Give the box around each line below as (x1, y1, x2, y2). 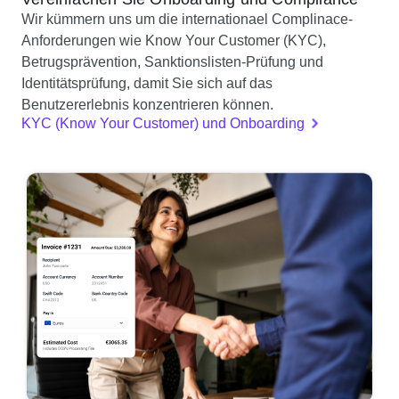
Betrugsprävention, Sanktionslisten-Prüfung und (21, 53, 323, 69)
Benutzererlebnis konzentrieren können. (21, 96, 273, 112)
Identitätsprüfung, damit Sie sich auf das (21, 75, 273, 91)
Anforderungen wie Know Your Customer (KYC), (21, 32, 326, 48)
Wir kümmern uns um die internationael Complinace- (21, 11, 353, 27)
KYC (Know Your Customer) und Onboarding (21, 115, 305, 131)
